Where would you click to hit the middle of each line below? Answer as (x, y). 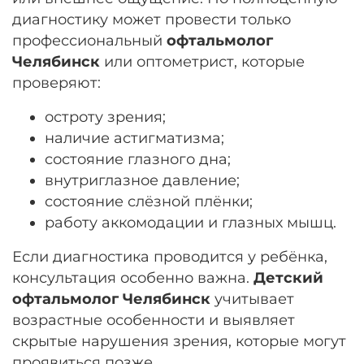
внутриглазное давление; (142, 180)
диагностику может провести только (152, 19)
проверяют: (56, 82)
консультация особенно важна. (133, 277)
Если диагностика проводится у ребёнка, (170, 256)
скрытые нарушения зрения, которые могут (179, 340)
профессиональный (89, 40)
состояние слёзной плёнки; (149, 201)
